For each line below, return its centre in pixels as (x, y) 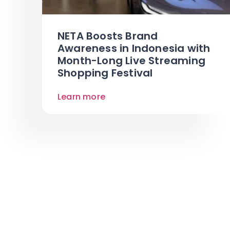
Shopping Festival (105, 73)
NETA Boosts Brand (108, 36)
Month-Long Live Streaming (131, 60)
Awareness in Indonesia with (134, 48)
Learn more (81, 97)
